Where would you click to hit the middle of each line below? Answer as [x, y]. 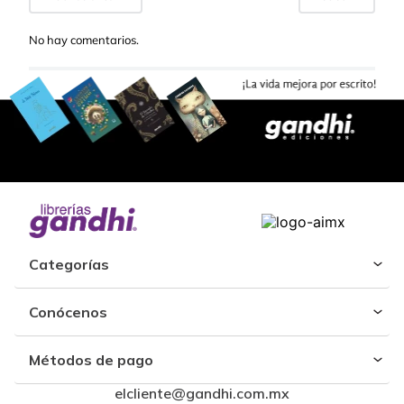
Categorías [69, 264]
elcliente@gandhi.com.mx [202, 393]
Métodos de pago [91, 360]
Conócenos [68, 312]
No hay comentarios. [84, 40]
